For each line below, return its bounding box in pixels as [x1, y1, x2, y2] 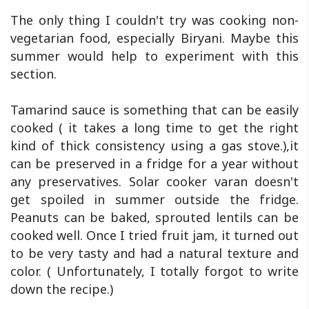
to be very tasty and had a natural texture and [10, 245, 299, 262]
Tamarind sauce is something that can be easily [10, 101, 299, 119]
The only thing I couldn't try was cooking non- [10, 12, 299, 29]
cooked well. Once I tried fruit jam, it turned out [10, 227, 299, 244]
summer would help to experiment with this [10, 48, 299, 65]
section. [10, 66, 57, 83]
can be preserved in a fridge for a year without [10, 155, 299, 172]
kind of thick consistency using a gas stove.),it [10, 137, 299, 154]
